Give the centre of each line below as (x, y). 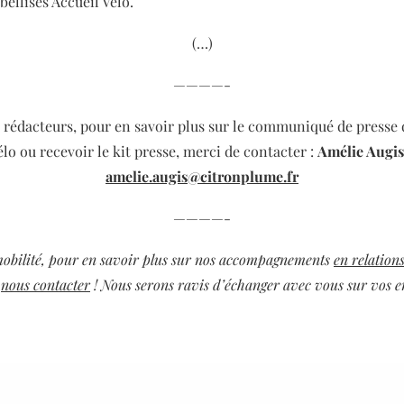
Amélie (340, 151)
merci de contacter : (250, 151)
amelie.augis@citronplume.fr (202, 176)
